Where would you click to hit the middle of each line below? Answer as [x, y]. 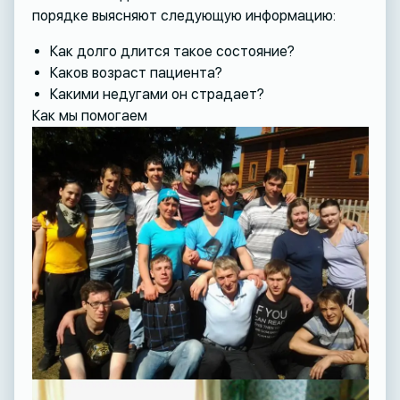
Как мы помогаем [89, 115]
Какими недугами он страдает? [157, 94]
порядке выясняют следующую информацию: [183, 15]
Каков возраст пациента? [136, 72]
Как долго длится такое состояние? [172, 51]
